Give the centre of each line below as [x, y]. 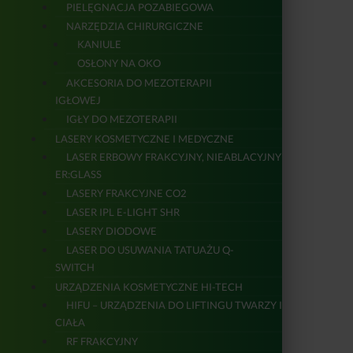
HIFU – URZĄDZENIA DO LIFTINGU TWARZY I [174, 305]
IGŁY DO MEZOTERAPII [122, 119]
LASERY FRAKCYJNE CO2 [126, 193]
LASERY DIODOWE [111, 230]
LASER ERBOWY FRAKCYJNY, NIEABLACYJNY [174, 156]
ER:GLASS [78, 174]
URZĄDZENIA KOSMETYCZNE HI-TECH [149, 286]
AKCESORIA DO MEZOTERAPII [139, 82]
